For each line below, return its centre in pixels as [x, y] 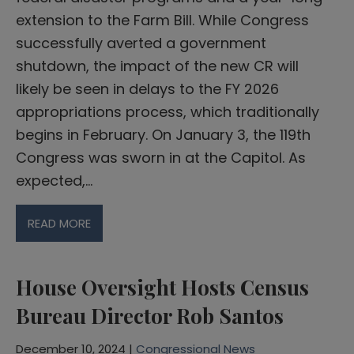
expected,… [54, 180]
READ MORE [59, 223]
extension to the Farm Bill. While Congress [162, 20]
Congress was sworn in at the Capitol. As [161, 157]
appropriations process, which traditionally [168, 111]
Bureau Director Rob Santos [150, 315]
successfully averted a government [141, 43]
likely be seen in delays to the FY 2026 [147, 88]
